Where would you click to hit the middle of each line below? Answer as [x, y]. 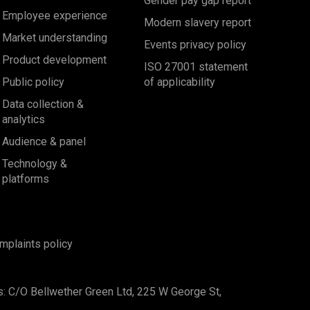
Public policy [34, 82]
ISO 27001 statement [195, 67]
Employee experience [55, 16]
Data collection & [43, 104]
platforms [26, 179]
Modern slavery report [197, 23]
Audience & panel [44, 142]
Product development [55, 60]
